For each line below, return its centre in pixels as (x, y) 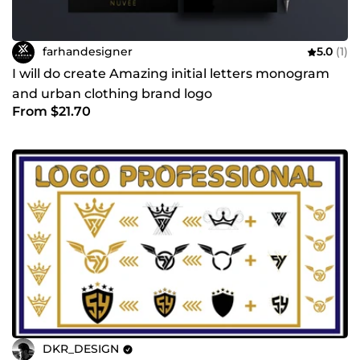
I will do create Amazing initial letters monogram (171, 73)
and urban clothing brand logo (112, 93)
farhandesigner (88, 51)
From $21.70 (51, 111)
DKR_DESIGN (81, 349)
